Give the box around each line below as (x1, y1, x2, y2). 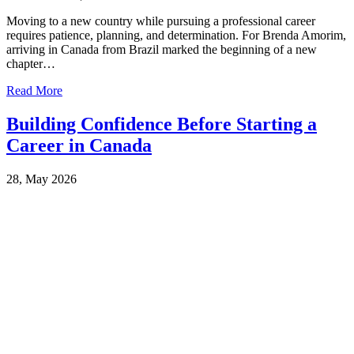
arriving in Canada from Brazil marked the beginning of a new (6, 43, 317, 57)
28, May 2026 (6, 172, 77, 186)
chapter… (6, 57, 55, 71)
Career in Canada (6, 135, 152, 156)
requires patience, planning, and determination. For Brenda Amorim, (6, 28, 346, 43)
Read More (6, 84, 62, 98)
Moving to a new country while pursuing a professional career (6, 14, 315, 28)
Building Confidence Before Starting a (6, 114, 317, 135)
